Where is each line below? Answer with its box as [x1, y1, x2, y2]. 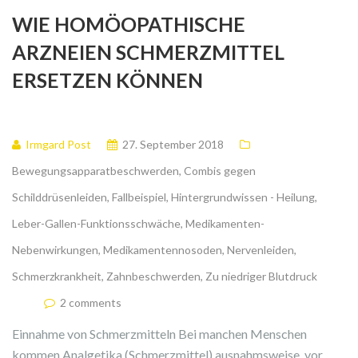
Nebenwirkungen [12, 243, 98, 257]
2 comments [60, 296, 121, 310]
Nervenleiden [227, 243, 294, 257]
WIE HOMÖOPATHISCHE [12, 12, 245, 37]
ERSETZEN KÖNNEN [12, 68, 203, 93]
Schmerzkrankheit [12, 269, 101, 284]
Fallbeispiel [112, 190, 166, 205]
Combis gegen [184, 164, 256, 178]
